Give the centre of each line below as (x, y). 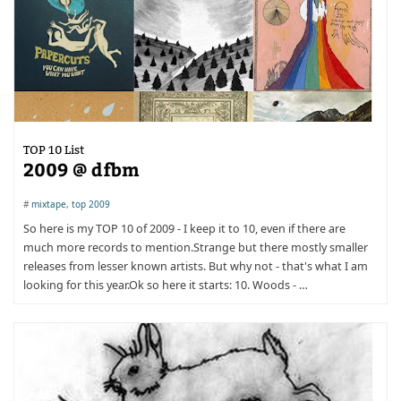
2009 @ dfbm (81, 169)
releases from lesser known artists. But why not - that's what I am (196, 266)
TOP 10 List (54, 149)
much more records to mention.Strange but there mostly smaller (196, 247)
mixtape (49, 204)
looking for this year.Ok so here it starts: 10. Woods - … (166, 285)
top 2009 (91, 204)
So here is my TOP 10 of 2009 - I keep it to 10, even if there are (184, 229)
